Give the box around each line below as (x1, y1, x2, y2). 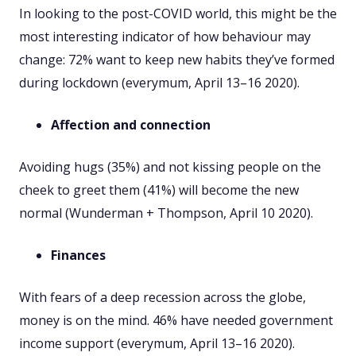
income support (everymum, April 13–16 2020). (19, 335, 295, 353)
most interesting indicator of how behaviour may (19, 28, 311, 46)
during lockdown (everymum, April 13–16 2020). (19, 74, 300, 92)
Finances (51, 246, 106, 265)
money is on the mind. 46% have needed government (19, 311, 333, 330)
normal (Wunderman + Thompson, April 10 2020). (19, 204, 313, 222)
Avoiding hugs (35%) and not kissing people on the (19, 158, 321, 176)
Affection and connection (51, 116, 211, 134)
